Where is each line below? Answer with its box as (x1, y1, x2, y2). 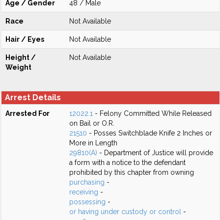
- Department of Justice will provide (97, 149, 213, 157)
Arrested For (5, 110, 50, 117)
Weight (5, 63, 31, 71)
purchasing (69, 178, 105, 186)
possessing (69, 198, 106, 206)
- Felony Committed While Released (93, 110, 212, 117)
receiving (69, 188, 98, 196)
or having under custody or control (69, 208, 181, 216)
